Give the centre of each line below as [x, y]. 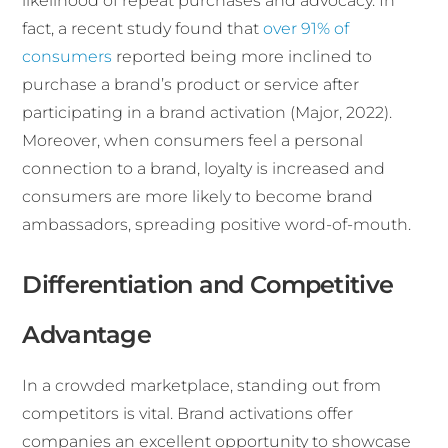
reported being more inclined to [242, 57]
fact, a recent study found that [143, 29]
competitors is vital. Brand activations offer [188, 414]
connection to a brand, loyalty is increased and [204, 169]
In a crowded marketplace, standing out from [202, 386]
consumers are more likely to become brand [198, 197]
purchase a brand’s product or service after [191, 85]
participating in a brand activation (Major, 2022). [207, 113]
